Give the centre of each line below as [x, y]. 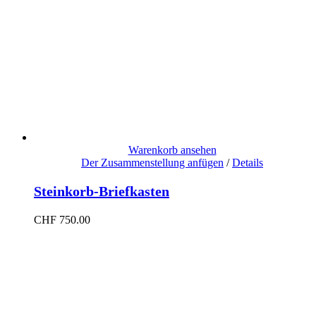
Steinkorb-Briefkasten [102, 191]
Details [248, 162]
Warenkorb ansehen [172, 150]
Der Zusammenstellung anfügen [152, 162]
